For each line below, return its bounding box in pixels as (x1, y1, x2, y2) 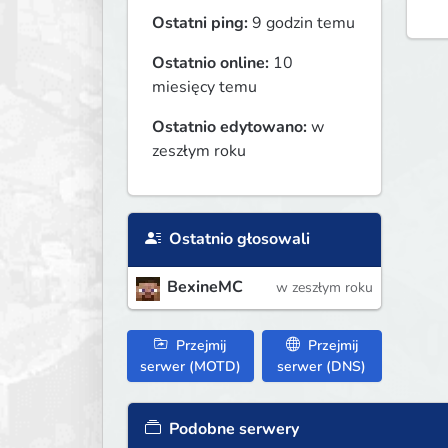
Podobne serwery (165, 417, 299, 440)
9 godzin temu (248, 12, 355, 35)
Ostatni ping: (152, 12, 248, 35)
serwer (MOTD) (139, 356, 241, 376)
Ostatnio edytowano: (152, 116, 307, 139)
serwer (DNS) (277, 356, 367, 376)
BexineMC (167, 276, 243, 299)
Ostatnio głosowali (165, 228, 310, 251)
